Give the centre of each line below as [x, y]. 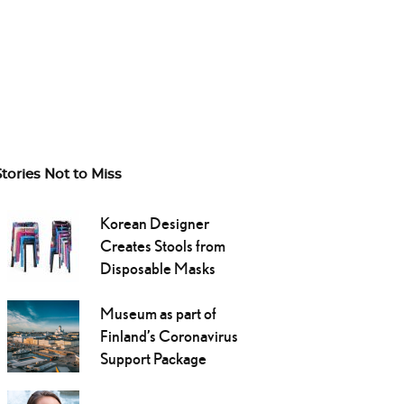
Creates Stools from [162, 246]
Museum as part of [158, 314]
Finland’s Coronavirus [169, 336]
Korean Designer [154, 224]
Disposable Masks [157, 269]
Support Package [153, 359]
